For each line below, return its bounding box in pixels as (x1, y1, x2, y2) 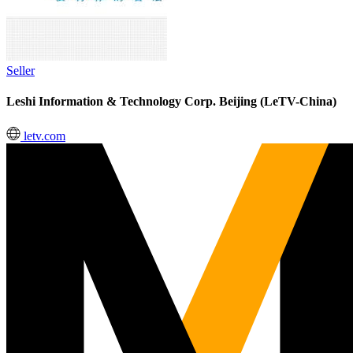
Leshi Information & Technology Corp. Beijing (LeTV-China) (6, 95, 336, 109)
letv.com (20, 128, 65, 143)
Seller (6, 64, 35, 77)
